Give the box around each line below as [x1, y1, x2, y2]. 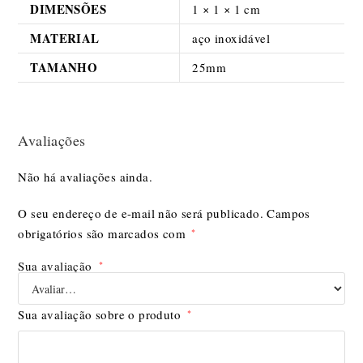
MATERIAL [30, 29, 100, 48]
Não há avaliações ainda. [18, 169, 153, 186]
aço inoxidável [192, 30, 271, 47]
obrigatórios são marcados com [18, 225, 190, 242]
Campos [267, 205, 310, 222]
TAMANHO [30, 58, 98, 77]
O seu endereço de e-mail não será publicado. [18, 205, 264, 222]
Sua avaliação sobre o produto [18, 306, 186, 323]
